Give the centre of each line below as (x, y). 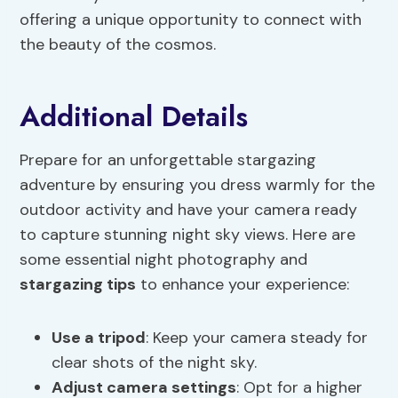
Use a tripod (99, 338)
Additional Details (134, 117)
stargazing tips (78, 285)
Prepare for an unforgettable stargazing (168, 160)
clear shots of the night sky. (155, 363)
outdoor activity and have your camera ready (189, 210)
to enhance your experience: (243, 285)
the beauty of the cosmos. (118, 45)
